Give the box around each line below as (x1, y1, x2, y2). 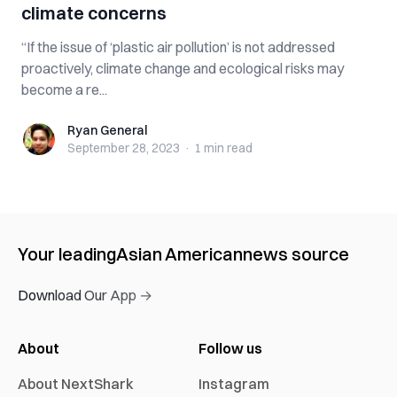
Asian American (116, 243, 243, 265)
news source (243, 243, 349, 265)
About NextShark (18, 375, 134, 393)
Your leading (18, 243, 116, 265)
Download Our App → (18, 286, 152, 304)
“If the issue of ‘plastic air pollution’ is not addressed (21, 38, 335, 56)
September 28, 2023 (67, 140, 180, 156)
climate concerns (21, 2, 167, 24)
